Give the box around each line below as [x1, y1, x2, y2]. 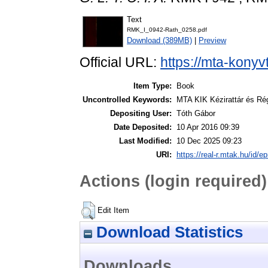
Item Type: [133, 81, 172, 91]
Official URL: [80, 54, 160, 71]
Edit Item [98, 205, 129, 215]
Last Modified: [119, 136, 172, 146]
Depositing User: [110, 109, 172, 118]
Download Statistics [92, 223, 243, 241]
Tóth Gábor [176, 109, 215, 118]
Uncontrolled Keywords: [83, 95, 172, 105]
